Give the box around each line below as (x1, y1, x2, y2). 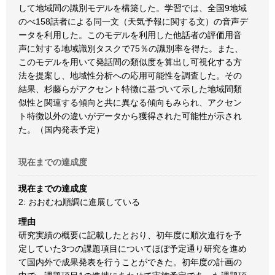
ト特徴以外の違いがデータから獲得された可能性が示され (18, 111, 242, 121)
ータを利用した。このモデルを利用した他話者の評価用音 (18, 30, 242, 40)
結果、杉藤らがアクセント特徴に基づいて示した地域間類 (18, 84, 242, 94)
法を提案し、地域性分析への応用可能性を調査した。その (18, 71, 242, 80)
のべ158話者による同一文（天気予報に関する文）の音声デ (18, 17, 248, 26)
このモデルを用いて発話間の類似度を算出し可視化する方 (18, 57, 242, 67)
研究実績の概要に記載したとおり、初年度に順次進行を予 (18, 230, 242, 240)
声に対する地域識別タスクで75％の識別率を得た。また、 (18, 44, 243, 53)
